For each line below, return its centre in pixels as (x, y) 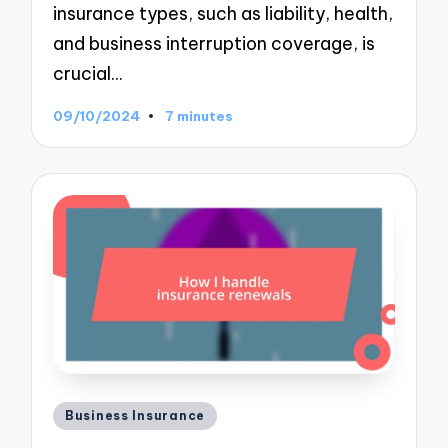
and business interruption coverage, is (214, 44)
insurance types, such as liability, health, (223, 14)
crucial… (88, 74)
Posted (81, 412)
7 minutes (198, 115)
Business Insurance (135, 415)
